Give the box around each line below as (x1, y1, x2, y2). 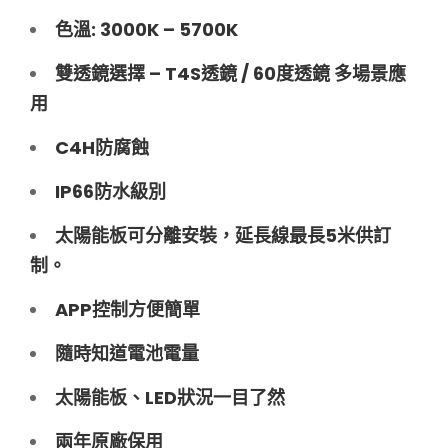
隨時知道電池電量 (55, 340, 199, 366)
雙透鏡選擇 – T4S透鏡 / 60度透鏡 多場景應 (55, 60, 406, 86)
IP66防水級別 (55, 178, 166, 204)
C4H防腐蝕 (55, 134, 149, 160)
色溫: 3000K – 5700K (55, 16, 238, 42)
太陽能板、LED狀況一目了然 (55, 384, 285, 410)
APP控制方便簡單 (55, 296, 200, 322)
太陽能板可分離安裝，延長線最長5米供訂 (55, 222, 391, 248)
